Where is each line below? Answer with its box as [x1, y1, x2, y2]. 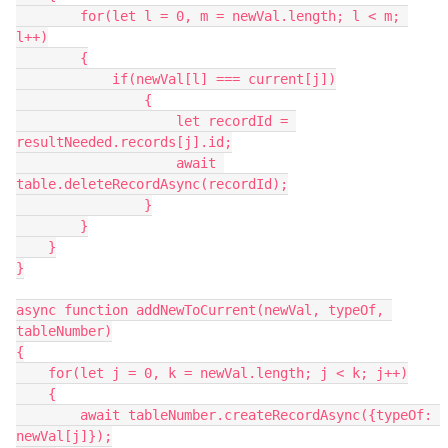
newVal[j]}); [16, 428, 112, 444]
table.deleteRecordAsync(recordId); [16, 176, 288, 192]
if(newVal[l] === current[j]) [16, 71, 112, 87]
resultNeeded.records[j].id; [16, 134, 232, 150]
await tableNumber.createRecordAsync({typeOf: [16, 407, 80, 423]
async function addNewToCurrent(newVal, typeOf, [16, 302, 384, 318]
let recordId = [16, 113, 176, 129]
